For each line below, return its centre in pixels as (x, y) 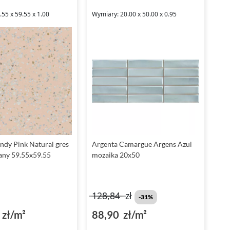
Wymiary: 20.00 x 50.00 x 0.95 (134, 14)
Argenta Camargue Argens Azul (142, 144)
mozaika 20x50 (116, 155)
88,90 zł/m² (119, 214)
